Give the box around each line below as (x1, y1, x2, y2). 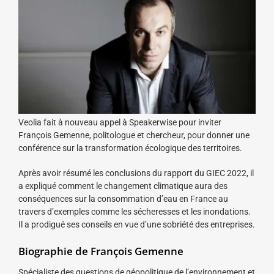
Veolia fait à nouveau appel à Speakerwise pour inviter (18, 117, 221, 127)
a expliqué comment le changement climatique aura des (18, 180, 228, 191)
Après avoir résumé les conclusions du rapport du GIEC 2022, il (18, 168, 254, 178)
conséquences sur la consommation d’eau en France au (18, 193, 228, 204)
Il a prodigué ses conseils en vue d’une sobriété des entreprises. (18, 219, 255, 229)
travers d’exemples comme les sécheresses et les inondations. (18, 206, 251, 217)
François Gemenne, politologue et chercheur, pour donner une (18, 130, 250, 140)
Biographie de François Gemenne (18, 243, 183, 258)
